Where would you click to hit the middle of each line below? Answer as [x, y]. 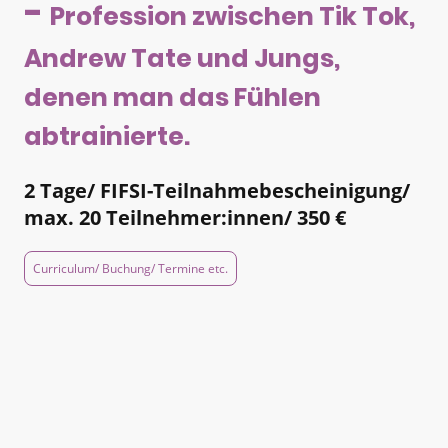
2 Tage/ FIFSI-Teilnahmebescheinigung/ [217, 190]
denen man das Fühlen [172, 97]
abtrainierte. [107, 136]
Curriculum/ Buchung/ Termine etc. [130, 269]
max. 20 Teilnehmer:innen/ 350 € [185, 217]
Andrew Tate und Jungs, [182, 58]
